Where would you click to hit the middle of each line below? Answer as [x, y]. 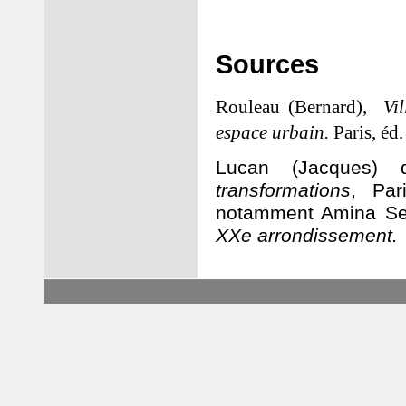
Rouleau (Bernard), [300, 107]
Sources [267, 64]
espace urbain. [275, 133]
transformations [283, 191]
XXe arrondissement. [307, 236]
